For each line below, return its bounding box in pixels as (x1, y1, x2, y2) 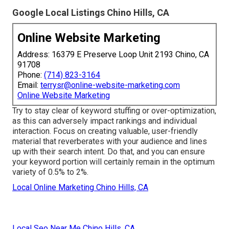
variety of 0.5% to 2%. (12, 167, 88, 177)
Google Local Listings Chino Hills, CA (12, 7, 169, 18)
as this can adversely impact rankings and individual (12, 116, 197, 126)
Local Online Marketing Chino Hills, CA (12, 182, 148, 193)
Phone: (17, 70, 44, 80)
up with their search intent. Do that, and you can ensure (12, 147, 205, 157)
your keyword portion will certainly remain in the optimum (12, 157, 215, 167)
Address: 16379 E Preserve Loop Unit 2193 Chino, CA (17, 50, 209, 60)
